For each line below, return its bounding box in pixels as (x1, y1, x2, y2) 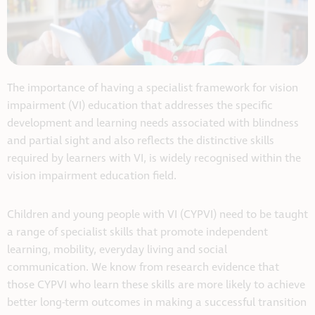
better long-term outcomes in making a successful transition (7, 295, 307, 311)
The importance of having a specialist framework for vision (7, 81, 298, 96)
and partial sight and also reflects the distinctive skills (7, 134, 274, 149)
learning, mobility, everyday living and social (7, 243, 227, 258)
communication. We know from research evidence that (7, 260, 279, 276)
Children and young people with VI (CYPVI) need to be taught (7, 207, 308, 223)
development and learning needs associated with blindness (7, 116, 299, 131)
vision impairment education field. (7, 169, 176, 184)
